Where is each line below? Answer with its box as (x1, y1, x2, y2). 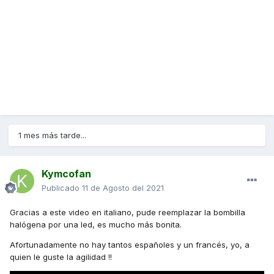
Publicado (42, 183, 82, 193)
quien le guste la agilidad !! (10, 252, 112, 262)
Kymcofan (42, 168, 91, 180)
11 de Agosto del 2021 (82, 183, 164, 193)
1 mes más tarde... (18, 130, 86, 141)
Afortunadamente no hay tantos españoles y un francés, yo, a (10, 240, 250, 250)
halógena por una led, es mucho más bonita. (10, 220, 182, 230)
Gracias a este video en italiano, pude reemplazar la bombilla (10, 207, 245, 218)
